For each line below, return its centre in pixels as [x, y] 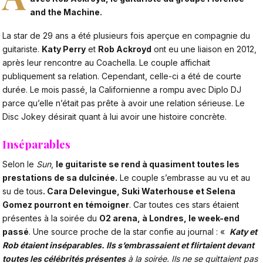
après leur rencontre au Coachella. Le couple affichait [106, 62]
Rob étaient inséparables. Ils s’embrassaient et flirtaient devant [128, 245]
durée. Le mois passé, [46, 89]
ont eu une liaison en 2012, [204, 49]
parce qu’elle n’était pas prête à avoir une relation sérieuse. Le [124, 103]
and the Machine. [66, 12]
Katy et [243, 231]
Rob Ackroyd [125, 49]
